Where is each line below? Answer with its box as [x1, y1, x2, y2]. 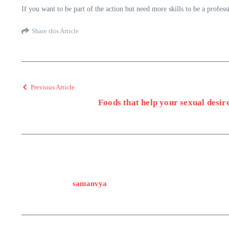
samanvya [73, 179, 107, 188]
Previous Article [31, 83, 75, 91]
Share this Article [32, 27, 79, 35]
